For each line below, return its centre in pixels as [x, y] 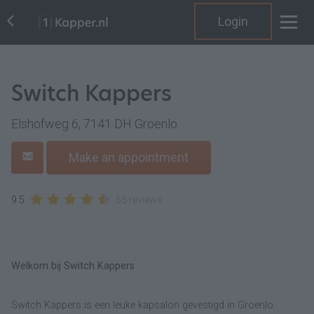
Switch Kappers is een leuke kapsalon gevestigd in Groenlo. [143, 305]
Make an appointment [129, 157]
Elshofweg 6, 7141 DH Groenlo [94, 124]
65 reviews [139, 200]
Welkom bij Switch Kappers [73, 266]
